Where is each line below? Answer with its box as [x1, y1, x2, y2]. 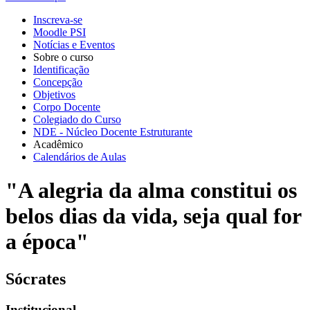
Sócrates [6, 269, 66, 288]
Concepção [33, 75, 82, 88]
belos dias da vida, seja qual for [6, 203, 301, 229]
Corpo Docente [33, 100, 100, 113]
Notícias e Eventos [33, 38, 115, 51]
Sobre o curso [33, 51, 93, 63]
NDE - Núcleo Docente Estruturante [33, 125, 192, 138]
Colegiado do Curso [33, 113, 121, 125]
